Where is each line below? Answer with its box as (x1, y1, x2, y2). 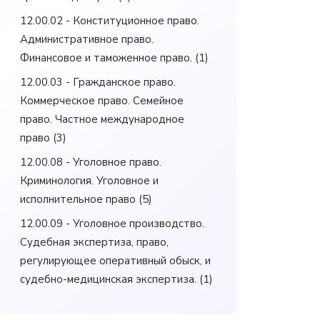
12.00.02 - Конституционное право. (20, 14, 199, 28)
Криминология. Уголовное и (20, 174, 159, 188)
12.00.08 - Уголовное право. (20, 155, 161, 169)
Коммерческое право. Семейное (20, 94, 184, 108)
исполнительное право (20, 192, 136, 206)
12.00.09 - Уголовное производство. (20, 216, 204, 231)
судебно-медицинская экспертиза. (20, 272, 196, 286)
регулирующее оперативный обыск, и (20, 254, 211, 268)
